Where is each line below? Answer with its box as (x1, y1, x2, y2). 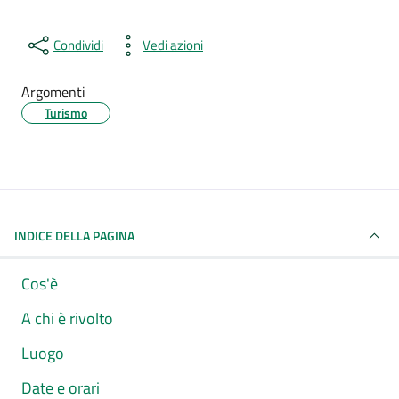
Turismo (45, 103, 87, 122)
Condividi (53, 35, 103, 55)
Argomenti (21, 81, 85, 102)
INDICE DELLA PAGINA (14, 226, 134, 245)
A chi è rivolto (21, 306, 113, 330)
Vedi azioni (142, 35, 203, 55)
